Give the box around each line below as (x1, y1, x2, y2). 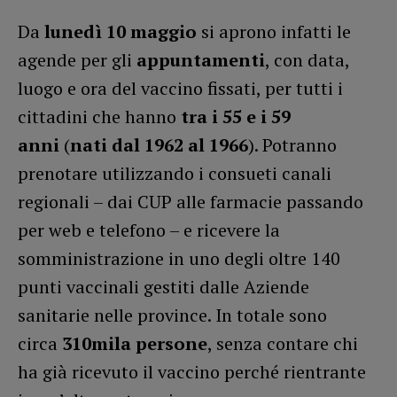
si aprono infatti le (197, 19, 351, 43)
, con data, (265, 47, 349, 72)
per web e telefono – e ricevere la (18, 217, 280, 242)
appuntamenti (136, 47, 265, 72)
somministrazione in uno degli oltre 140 (18, 245, 340, 270)
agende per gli (18, 47, 136, 72)
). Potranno (248, 132, 337, 157)
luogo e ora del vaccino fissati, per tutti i (18, 75, 343, 100)
